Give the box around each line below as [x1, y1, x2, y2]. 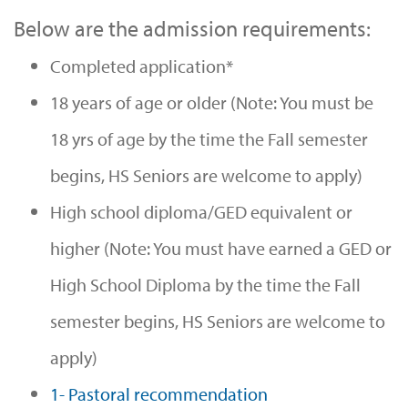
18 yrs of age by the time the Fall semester [50, 127, 368, 150]
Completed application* [50, 54, 233, 77]
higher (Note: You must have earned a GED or [50, 236, 392, 260]
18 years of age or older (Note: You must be [50, 90, 373, 114]
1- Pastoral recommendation [50, 382, 268, 405]
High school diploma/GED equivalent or [50, 199, 352, 223]
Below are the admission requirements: [14, 15, 371, 42]
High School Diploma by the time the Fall [50, 272, 361, 296]
